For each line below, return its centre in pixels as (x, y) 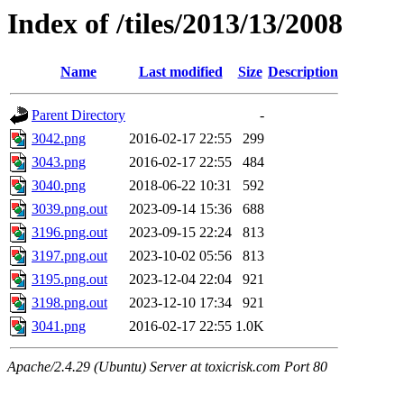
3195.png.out (69, 280)
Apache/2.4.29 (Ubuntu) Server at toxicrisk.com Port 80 (167, 367)
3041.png (59, 326)
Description (303, 72)
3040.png (59, 186)
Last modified (180, 72)
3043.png (59, 162)
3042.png (59, 139)
